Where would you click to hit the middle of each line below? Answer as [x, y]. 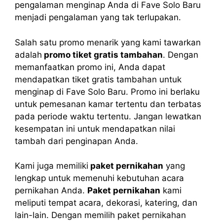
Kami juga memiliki [52, 166]
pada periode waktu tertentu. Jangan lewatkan [108, 116]
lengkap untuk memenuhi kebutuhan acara [99, 178]
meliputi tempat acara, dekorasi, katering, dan [106, 203]
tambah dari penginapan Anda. [76, 141]
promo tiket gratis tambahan [102, 55]
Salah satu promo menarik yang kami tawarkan [108, 42]
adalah [28, 55]
